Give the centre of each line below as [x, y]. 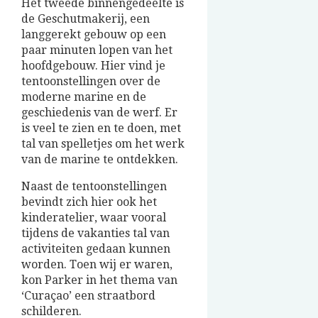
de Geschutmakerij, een [86, 19]
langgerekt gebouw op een [94, 35]
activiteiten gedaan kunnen [96, 249]
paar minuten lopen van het [97, 50]
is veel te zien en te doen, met [101, 128]
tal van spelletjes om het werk [103, 144]
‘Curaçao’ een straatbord [88, 296]
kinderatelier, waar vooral [94, 218]
